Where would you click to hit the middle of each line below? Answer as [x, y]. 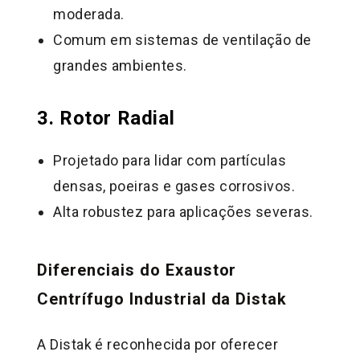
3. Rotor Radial [106, 119]
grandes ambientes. [120, 66]
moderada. [89, 14]
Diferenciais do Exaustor [137, 270]
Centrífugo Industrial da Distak [162, 299]
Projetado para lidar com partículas [170, 160]
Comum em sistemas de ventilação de [182, 40]
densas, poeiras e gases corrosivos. [174, 186]
